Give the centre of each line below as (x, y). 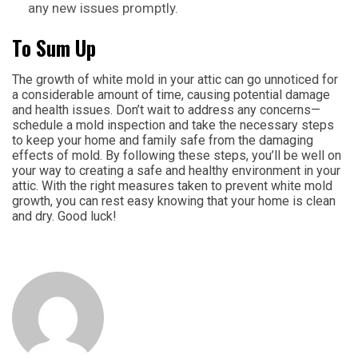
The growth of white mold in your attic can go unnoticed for (175, 79)
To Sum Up (54, 47)
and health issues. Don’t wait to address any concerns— (166, 109)
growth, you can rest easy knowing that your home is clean (174, 201)
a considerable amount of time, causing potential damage (171, 94)
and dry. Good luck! (64, 216)
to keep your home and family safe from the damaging (163, 140)
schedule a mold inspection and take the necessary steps (173, 125)
